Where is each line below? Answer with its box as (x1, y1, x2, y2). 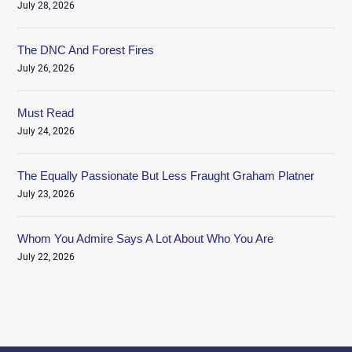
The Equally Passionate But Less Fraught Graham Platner (17, 168, 315, 182)
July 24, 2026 (17, 125, 75, 137)
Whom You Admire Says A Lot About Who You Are (17, 231, 274, 245)
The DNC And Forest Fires (17, 42, 155, 57)
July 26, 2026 (17, 62, 75, 74)
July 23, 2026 (17, 188, 75, 200)
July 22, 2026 (17, 251, 75, 262)
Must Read (17, 105, 75, 119)
